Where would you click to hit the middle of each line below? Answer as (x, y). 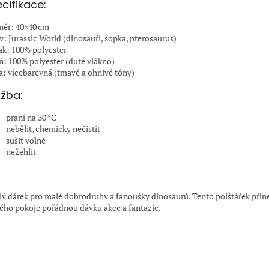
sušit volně (26, 141)
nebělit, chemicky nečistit (53, 129)
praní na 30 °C (31, 118)
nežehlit (21, 152)
